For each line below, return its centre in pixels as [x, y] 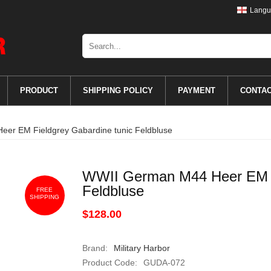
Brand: [95, 248]
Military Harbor [142, 248]
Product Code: [109, 263]
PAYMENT [196, 90]
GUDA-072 [164, 263]
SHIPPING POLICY [118, 90]
